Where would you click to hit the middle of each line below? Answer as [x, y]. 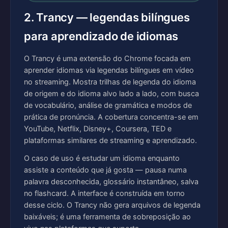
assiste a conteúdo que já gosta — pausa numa [105, 170]
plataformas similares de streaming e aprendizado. [110, 140]
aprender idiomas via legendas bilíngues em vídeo [109, 70]
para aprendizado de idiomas [101, 36]
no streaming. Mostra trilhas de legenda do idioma [110, 82]
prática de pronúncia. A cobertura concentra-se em [111, 117]
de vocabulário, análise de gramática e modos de [108, 105]
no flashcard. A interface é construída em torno [104, 193]
